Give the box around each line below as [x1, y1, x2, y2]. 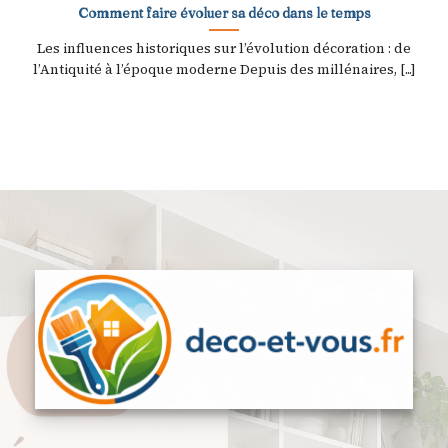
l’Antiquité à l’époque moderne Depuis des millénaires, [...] [32, 59, 416, 79]
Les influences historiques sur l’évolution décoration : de [37, 38, 411, 58]
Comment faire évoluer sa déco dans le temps [77, 4, 371, 21]
